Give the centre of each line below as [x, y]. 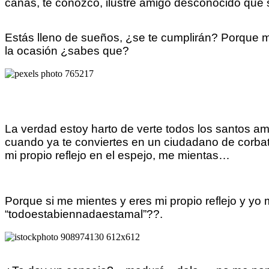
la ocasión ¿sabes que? [67, 50]
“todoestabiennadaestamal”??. [84, 214]
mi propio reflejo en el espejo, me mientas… [117, 155]
